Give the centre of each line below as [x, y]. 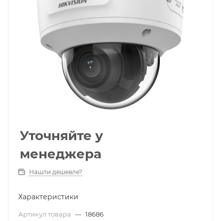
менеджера [61, 154]
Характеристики [48, 197]
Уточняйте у [61, 136]
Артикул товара [45, 214]
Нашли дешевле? [56, 172]
